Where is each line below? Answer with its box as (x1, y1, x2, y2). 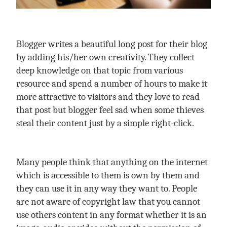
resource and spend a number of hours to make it (16, 78, 207, 89)
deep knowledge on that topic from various (16, 65, 183, 76)
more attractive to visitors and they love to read (16, 91, 200, 102)
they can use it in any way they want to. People (16, 183, 197, 194)
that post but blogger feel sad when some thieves (16, 104, 204, 116)
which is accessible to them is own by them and (16, 170, 200, 181)
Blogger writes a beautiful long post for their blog (16, 39, 207, 50)
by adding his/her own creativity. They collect (16, 52, 195, 63)
